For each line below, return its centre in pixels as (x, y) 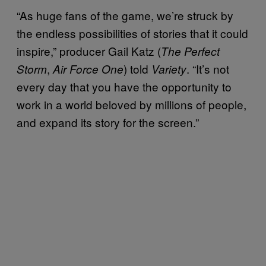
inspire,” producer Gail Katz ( (89, 50)
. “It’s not (208, 68)
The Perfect (190, 51)
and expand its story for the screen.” (108, 122)
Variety (169, 69)
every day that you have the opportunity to (124, 86)
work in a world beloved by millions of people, (132, 104)
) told (137, 68)
